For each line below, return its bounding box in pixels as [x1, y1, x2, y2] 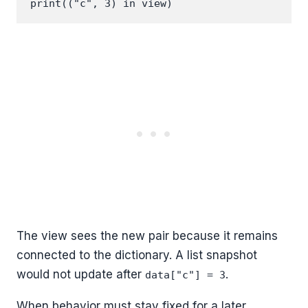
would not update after [16, 267, 145, 282]
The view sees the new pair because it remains [16, 229, 278, 243]
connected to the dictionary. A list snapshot [16, 248, 257, 263]
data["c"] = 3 [145, 269, 225, 282]
